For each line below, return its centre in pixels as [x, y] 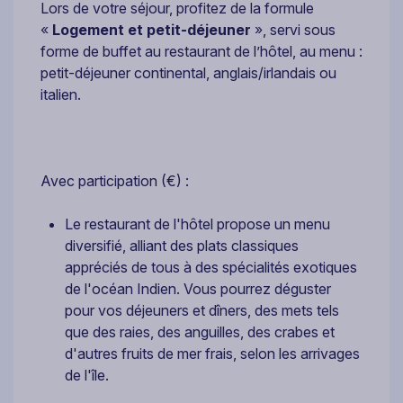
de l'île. [87, 375]
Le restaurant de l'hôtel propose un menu [197, 224]
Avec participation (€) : [115, 180]
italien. [61, 94]
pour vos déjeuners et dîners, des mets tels [202, 310]
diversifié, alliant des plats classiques [182, 245]
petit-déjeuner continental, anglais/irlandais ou [188, 72]
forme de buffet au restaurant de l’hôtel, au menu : [201, 51]
